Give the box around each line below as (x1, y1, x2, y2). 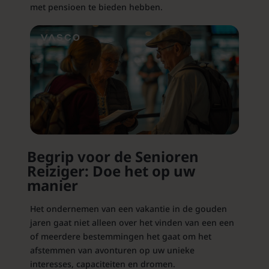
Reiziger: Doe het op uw (26, 161, 196, 181)
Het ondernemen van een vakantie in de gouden (29, 203, 227, 215)
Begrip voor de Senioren (26, 147, 199, 167)
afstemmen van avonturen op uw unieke (29, 244, 195, 256)
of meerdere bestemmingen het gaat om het (29, 231, 211, 243)
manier (26, 175, 78, 196)
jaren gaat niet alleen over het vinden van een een (29, 217, 234, 229)
